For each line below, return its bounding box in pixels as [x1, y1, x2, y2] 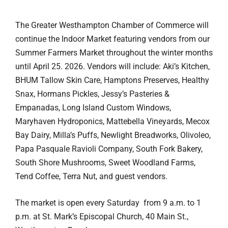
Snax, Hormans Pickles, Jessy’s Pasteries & [15, 89, 169, 99]
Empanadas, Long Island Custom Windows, [15, 102, 171, 112]
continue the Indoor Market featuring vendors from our [15, 34, 210, 44]
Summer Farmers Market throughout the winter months [15, 47, 213, 58]
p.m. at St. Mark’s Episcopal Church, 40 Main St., [15, 211, 188, 221]
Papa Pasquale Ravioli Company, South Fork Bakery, [15, 144, 203, 154]
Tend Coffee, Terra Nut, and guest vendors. [15, 171, 167, 181]
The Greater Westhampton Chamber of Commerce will [15, 20, 209, 30]
